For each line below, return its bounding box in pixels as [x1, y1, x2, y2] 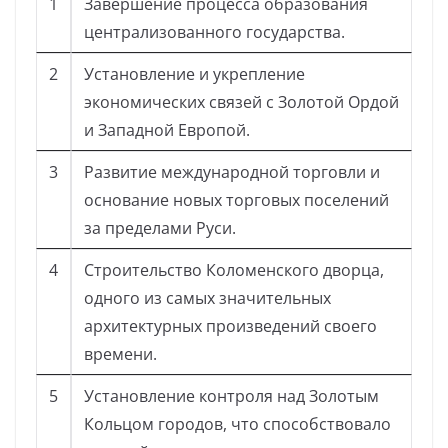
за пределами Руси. [84, 217, 236, 239]
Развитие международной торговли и [84, 161, 380, 183]
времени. [84, 343, 157, 365]
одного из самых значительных [84, 287, 331, 309]
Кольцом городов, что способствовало [84, 413, 391, 435]
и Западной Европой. [84, 119, 250, 141]
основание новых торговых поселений [84, 189, 389, 211]
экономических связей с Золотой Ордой [84, 91, 399, 113]
